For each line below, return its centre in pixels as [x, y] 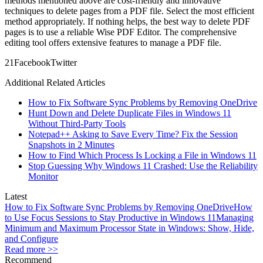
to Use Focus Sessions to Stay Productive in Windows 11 [110, 217]
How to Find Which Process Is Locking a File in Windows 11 [142, 155]
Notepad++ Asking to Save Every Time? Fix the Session [133, 134]
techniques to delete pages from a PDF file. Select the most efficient [129, 11]
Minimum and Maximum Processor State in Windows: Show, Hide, [129, 228]
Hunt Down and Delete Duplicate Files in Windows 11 [130, 113]
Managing [235, 217]
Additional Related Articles [55, 82]
